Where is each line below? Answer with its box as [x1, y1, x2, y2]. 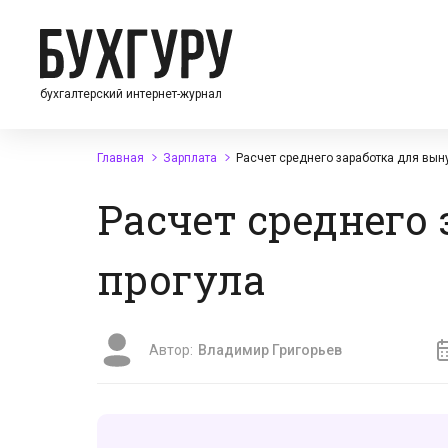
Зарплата [163, 151, 217, 165]
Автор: [149, 342, 193, 358]
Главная [97, 151, 144, 165]
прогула [97, 253, 266, 306]
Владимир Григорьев [198, 342, 342, 358]
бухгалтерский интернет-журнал [40, 86, 222, 101]
